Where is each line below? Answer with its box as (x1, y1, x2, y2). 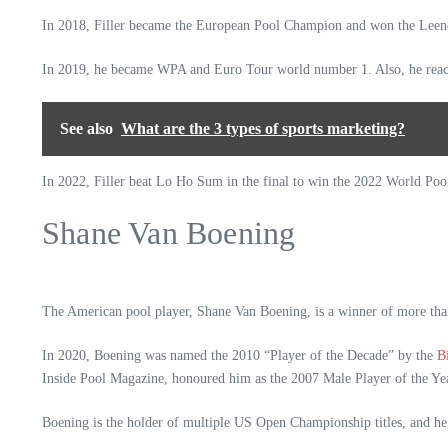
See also (60, 120, 113, 137)
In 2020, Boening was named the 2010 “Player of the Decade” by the (42, 348, 437, 363)
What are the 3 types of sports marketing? (121, 120, 405, 137)
